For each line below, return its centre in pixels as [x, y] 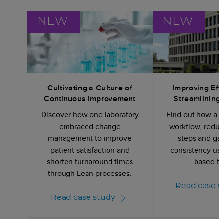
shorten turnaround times [90, 162]
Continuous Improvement [90, 99]
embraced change [90, 127]
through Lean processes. [90, 174]
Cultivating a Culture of [90, 88]
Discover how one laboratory [90, 115]
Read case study [83, 197]
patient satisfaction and [90, 150]
